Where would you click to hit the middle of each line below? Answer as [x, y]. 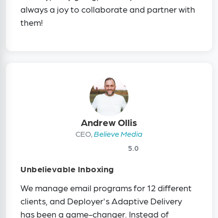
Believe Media [118, 134]
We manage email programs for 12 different [106, 188]
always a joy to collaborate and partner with [108, 9]
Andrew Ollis [109, 122]
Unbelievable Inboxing [67, 169]
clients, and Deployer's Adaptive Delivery [101, 201]
